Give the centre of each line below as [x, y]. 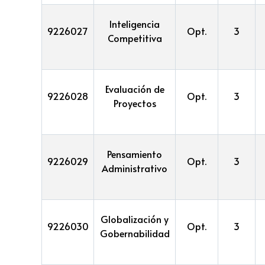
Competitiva [135, 38]
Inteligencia [135, 23]
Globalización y [135, 219]
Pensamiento [135, 153]
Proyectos [135, 103]
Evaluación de [135, 88]
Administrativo [135, 168]
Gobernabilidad [135, 233]
